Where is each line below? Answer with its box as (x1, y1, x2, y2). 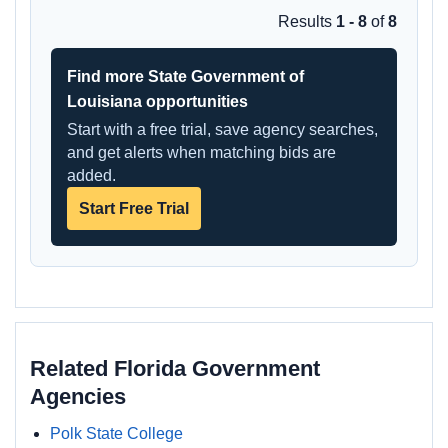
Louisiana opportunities (67, 93, 248, 110)
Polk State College (50, 425, 183, 442)
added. (67, 167, 116, 184)
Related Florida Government (30, 356, 320, 381)
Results (278, 13, 336, 30)
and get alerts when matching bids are (67, 144, 336, 161)
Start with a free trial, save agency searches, (67, 121, 378, 138)
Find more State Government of (67, 68, 304, 85)
